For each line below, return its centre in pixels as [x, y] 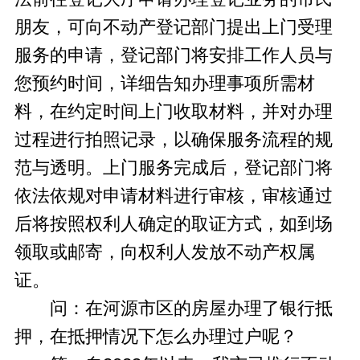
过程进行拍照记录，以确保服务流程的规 [173, 139]
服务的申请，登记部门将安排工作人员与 [173, 55]
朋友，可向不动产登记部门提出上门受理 [173, 27]
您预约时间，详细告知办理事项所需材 [164, 83]
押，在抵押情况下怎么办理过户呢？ [155, 336]
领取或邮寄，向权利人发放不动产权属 [164, 252]
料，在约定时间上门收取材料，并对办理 [173, 111]
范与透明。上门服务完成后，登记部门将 [173, 168]
